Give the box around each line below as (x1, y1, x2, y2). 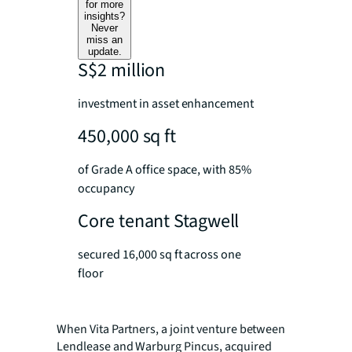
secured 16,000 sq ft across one (78, 245, 242, 263)
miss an (86, 33, 123, 46)
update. (87, 45, 122, 57)
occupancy (78, 179, 134, 197)
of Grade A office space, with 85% (78, 160, 252, 178)
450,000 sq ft (78, 122, 177, 150)
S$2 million (78, 56, 166, 84)
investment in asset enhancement (78, 94, 255, 112)
